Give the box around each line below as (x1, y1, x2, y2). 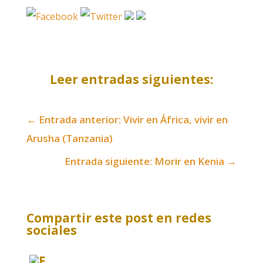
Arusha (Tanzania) (26, 131, 113, 145)
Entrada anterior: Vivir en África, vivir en (38, 113, 228, 126)
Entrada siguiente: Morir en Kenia (65, 154, 225, 168)
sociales (26, 222, 77, 238)
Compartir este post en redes (26, 210, 211, 226)
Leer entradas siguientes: (49, 71, 213, 87)
